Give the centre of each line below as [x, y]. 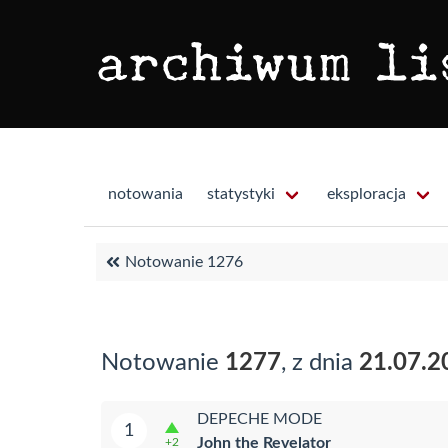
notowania [145, 194]
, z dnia [320, 363]
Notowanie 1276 [184, 262]
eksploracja [366, 194]
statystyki [241, 194]
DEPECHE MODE [259, 418]
